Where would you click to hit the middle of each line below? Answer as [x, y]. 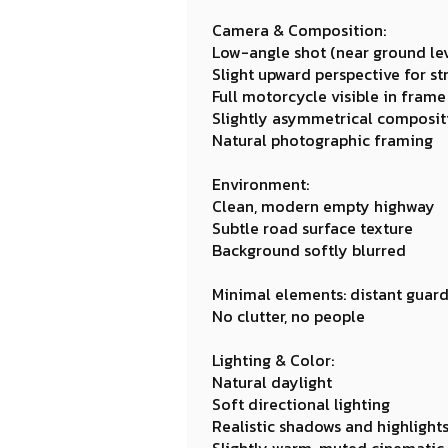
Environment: [260, 184]
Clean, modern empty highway [323, 206]
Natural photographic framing [322, 140]
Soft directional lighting [301, 404]
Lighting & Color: [273, 360]
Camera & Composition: [299, 30]
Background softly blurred [309, 250]
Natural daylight [272, 382]
